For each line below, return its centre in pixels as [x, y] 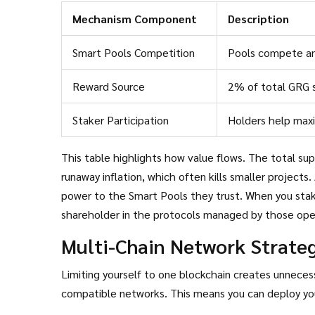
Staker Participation [121, 120]
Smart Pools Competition [134, 52]
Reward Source [109, 86]
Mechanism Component [135, 19]
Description [258, 19]
